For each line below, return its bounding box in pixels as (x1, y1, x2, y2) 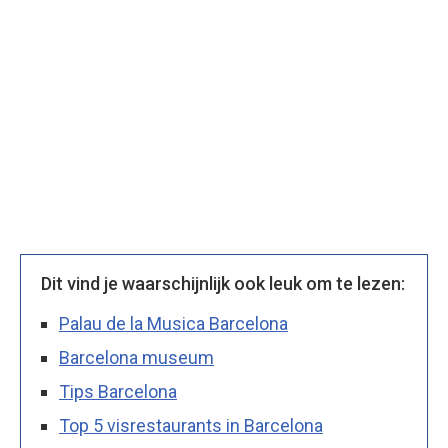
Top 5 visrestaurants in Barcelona (59, 415, 323, 437)
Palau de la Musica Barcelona (59, 313, 288, 335)
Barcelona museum (59, 347, 214, 369)
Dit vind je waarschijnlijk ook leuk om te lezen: (41, 273, 405, 295)
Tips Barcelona (59, 381, 177, 403)
